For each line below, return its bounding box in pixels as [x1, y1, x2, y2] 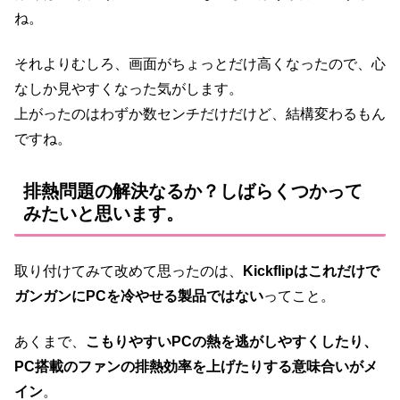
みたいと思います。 [23, 204, 184, 224]
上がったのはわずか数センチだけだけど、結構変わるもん [14, 105, 386, 121]
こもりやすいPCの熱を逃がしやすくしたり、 [86, 333, 378, 349]
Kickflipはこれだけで [243, 263, 379, 279]
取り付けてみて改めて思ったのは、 [14, 263, 243, 279]
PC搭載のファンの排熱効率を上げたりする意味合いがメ [14, 358, 378, 374]
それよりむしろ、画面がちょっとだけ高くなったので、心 [14, 55, 386, 71]
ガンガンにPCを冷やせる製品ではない [14, 288, 263, 304]
